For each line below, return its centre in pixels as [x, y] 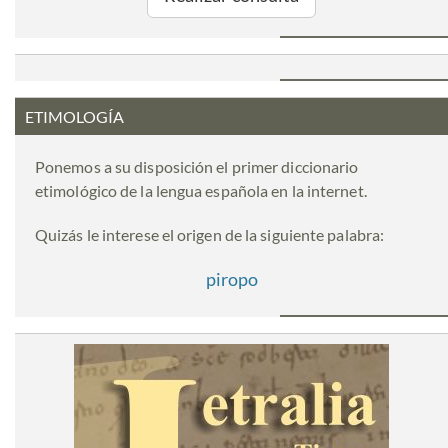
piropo [231, 279]
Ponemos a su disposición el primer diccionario [197, 167]
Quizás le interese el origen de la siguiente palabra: [210, 235]
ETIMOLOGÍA [74, 117]
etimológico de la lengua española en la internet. [201, 191]
